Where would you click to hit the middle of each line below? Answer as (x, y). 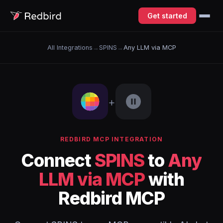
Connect (58, 160)
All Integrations (70, 48)
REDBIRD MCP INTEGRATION (111, 139)
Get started (167, 16)
